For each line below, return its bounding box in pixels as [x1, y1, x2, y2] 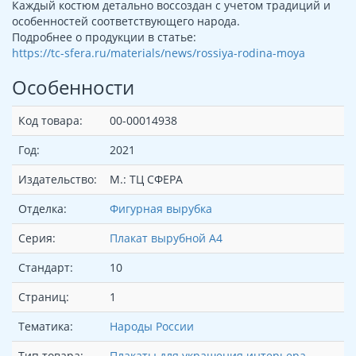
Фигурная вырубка [110, 201, 212, 217]
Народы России [110, 319, 194, 335]
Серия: [18, 230, 56, 246]
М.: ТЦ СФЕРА [110, 172, 183, 188]
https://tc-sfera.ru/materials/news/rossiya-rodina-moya [12, 45, 305, 61]
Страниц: [18, 289, 69, 305]
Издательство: [18, 172, 97, 188]
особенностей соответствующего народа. [12, 14, 240, 29]
